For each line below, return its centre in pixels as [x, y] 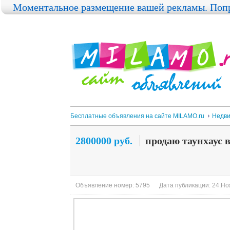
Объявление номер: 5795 [113, 185]
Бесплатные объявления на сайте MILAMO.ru [137, 116]
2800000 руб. [104, 141]
